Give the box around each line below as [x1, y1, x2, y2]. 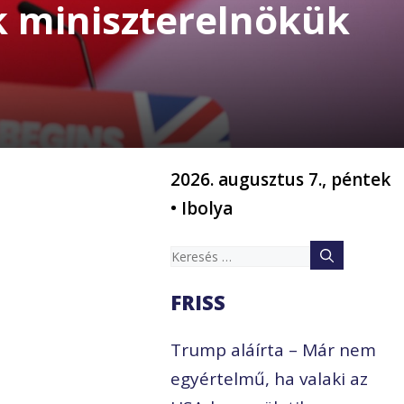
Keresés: [170, 243, 238, 267]
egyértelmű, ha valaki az [170, 367, 369, 391]
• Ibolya [170, 197, 234, 221]
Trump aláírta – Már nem [170, 338, 377, 363]
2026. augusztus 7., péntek [170, 168, 391, 192]
